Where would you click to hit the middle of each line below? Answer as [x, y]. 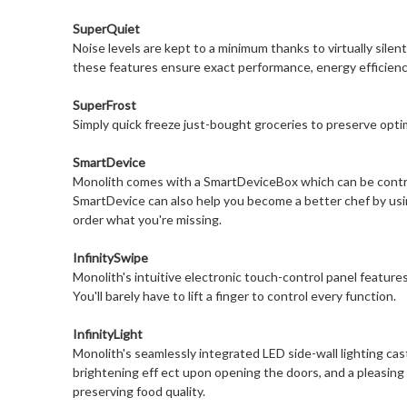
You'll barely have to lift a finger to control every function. [234, 296]
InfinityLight [107, 334]
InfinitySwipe [110, 258]
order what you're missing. [147, 220]
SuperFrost [104, 105]
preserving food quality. [139, 392]
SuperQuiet [106, 29]
